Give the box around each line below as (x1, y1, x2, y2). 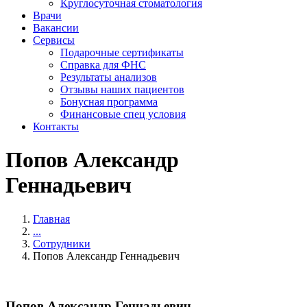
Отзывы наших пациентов (60, 83, 184, 95)
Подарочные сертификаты (60, 46, 184, 58)
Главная (33, 212, 70, 225)
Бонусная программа (60, 95, 158, 108)
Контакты (33, 120, 79, 132)
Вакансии (33, 21, 79, 34)
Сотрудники (33, 237, 90, 249)
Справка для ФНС (60, 58, 146, 71)
